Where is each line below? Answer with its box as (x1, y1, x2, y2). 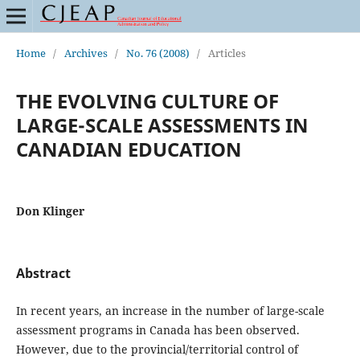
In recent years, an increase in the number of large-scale (15, 302, 325, 318)
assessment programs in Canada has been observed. (15, 321, 300, 337)
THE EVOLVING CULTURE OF (15, 87, 279, 114)
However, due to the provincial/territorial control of (15, 341, 298, 357)
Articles (207, 45, 246, 60)
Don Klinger (15, 202, 84, 219)
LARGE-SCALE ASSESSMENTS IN (15, 111, 309, 138)
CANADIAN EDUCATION (15, 135, 242, 162)
